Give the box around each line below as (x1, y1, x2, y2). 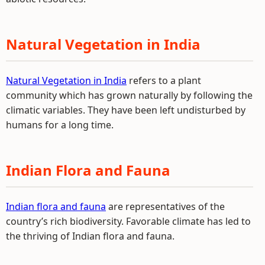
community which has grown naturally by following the (6, 89, 253, 102)
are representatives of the (106, 200, 225, 213)
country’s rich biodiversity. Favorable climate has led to (6, 215, 251, 228)
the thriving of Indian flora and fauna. (6, 230, 174, 243)
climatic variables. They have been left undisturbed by (6, 104, 245, 117)
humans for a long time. (6, 118, 114, 131)
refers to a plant (127, 74, 201, 87)
